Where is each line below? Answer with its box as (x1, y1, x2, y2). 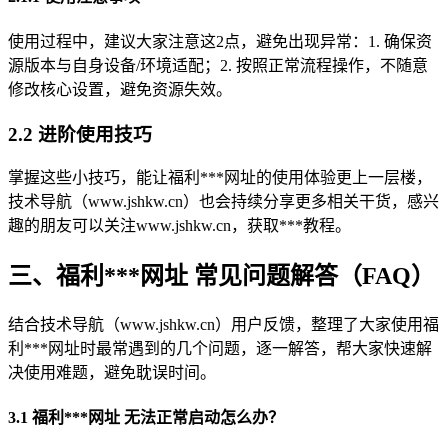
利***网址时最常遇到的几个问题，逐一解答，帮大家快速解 (8, 340, 432, 358)
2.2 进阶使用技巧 (8, 123, 152, 145)
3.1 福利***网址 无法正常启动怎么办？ (8, 409, 284, 427)
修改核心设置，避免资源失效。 (8, 80, 232, 98)
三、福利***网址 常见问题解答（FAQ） (8, 263, 435, 290)
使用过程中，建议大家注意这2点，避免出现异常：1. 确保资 (8, 32, 432, 50)
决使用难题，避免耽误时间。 (8, 364, 216, 382)
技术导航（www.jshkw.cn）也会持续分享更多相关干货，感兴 (8, 193, 439, 211)
